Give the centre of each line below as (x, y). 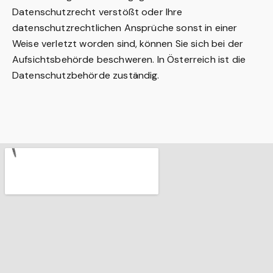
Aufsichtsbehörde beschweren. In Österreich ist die (129, 59)
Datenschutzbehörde (61, 75)
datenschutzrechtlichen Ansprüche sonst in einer (125, 28)
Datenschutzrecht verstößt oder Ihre (97, 12)
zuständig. (135, 75)
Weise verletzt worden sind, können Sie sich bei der (128, 44)
